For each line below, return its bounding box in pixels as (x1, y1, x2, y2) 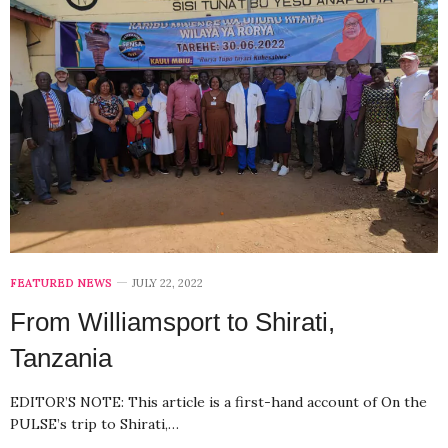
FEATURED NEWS (10, 275, 112, 290)
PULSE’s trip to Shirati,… (10, 414, 179, 433)
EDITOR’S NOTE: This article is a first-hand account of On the (10, 392, 427, 411)
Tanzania (10, 342, 112, 373)
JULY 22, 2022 (132, 275, 203, 290)
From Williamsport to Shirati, (10, 306, 335, 337)
